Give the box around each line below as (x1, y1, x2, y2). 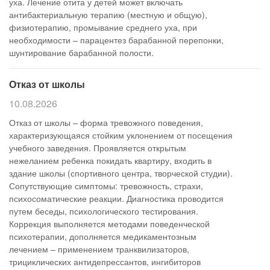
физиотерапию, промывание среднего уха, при (9, 21, 197, 33)
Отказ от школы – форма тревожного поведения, (9, 116, 203, 128)
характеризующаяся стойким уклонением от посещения (9, 129, 233, 141)
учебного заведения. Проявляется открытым (9, 142, 186, 154)
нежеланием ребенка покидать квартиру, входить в (9, 154, 212, 166)
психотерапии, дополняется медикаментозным (9, 230, 196, 242)
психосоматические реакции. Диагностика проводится (9, 192, 224, 204)
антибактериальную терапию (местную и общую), (9, 8, 207, 20)
